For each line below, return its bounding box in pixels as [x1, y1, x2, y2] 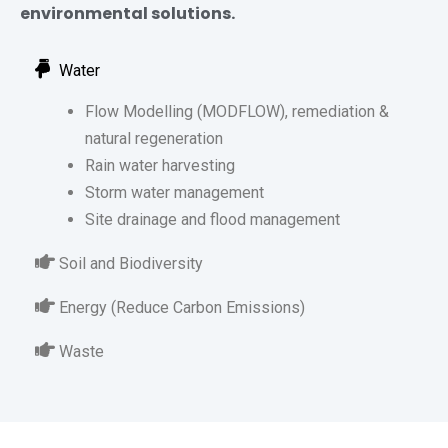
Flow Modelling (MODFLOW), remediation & [85, 102, 389, 122]
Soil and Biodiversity [59, 254, 203, 274]
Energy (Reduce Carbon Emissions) [59, 298, 305, 318]
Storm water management [85, 183, 264, 203]
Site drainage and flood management [85, 210, 340, 230]
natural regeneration [85, 129, 223, 149]
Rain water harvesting [85, 156, 235, 176]
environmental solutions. [20, 2, 235, 26]
